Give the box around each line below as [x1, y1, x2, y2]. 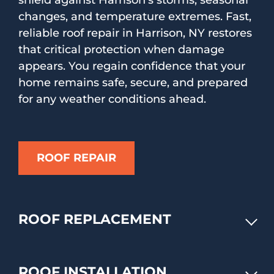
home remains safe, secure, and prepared [18, 76, 248, 90]
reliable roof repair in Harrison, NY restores [18, 26, 252, 40]
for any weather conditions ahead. [18, 92, 206, 106]
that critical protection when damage [18, 43, 224, 57]
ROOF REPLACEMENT [18, 210, 171, 228]
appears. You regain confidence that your [18, 59, 245, 73]
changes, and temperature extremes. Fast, [18, 10, 251, 24]
